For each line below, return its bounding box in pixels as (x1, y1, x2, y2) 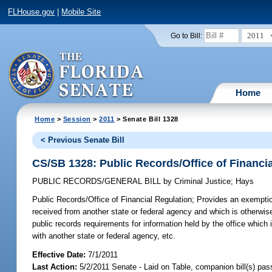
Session (63, 115, 91, 123)
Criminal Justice (172, 177, 231, 186)
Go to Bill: (170, 32, 202, 39)
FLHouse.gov (8, 7, 55, 17)
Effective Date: (32, 250, 89, 259)
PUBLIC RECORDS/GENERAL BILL (32, 177, 164, 186)
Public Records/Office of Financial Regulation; (32, 195, 195, 205)
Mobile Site (61, 7, 101, 17)
